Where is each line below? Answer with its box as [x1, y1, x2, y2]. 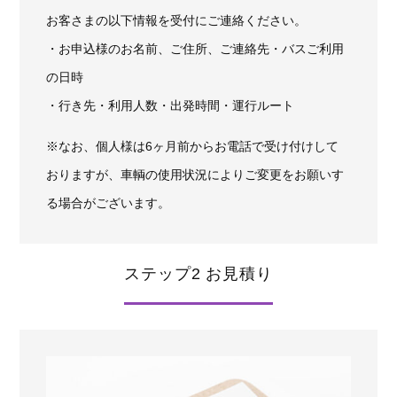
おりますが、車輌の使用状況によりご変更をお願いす [46, 167, 345, 182]
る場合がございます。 [46, 195, 171, 210]
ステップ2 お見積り [124, 264, 273, 283]
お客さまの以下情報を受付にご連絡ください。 [46, 12, 307, 27]
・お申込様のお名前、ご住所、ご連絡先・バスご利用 [46, 41, 345, 56]
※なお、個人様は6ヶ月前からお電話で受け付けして [46, 138, 339, 153]
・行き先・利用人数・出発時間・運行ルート [46, 97, 295, 113]
